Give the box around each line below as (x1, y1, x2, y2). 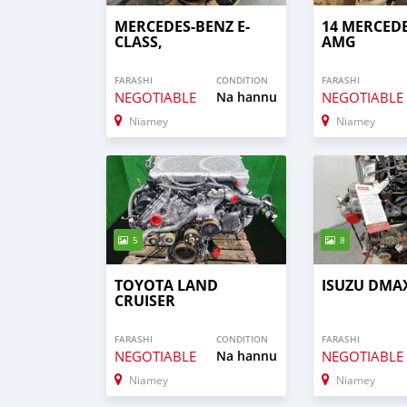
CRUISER (114, 290, 175, 311)
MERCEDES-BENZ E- (114, 16, 250, 37)
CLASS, (114, 32, 163, 53)
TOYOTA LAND (114, 274, 218, 295)
